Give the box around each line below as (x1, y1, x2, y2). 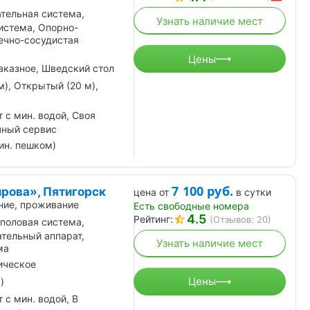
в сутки (236, 185, 272, 198)
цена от (134, 185, 169, 198)
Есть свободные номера (134, 199, 249, 212)
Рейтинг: (134, 212, 173, 225)
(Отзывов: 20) (210, 213, 271, 225)
